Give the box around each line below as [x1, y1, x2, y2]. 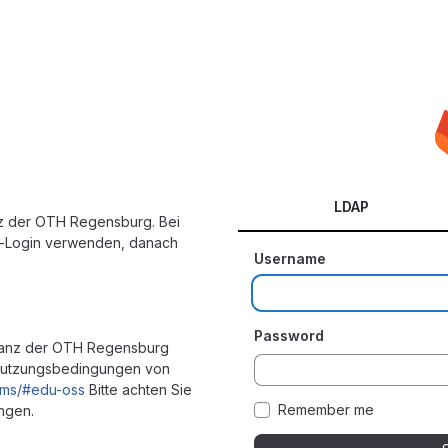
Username [254, 249, 326, 267]
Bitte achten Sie [85, 380, 192, 398]
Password [254, 326, 324, 344]
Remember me [278, 400, 374, 418]
